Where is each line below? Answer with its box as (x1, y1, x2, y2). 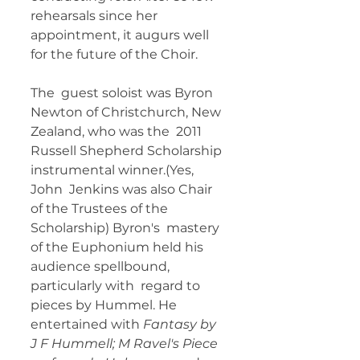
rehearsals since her (31, 8, 164, 24)
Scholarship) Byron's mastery (31, 220, 223, 236)
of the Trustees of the (31, 201, 171, 217)
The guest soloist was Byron (31, 85, 216, 101)
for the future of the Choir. (31, 47, 201, 63)
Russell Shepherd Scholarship (31, 143, 225, 159)
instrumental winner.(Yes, (31, 162, 197, 178)
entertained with (31, 317, 143, 333)
